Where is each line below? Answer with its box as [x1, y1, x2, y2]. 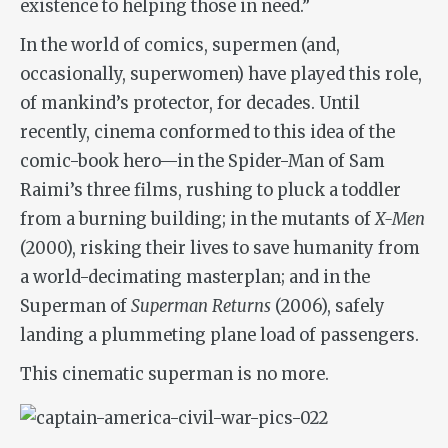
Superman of [20, 295, 131, 317]
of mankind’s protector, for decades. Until [20, 92, 360, 114]
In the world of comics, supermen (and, [20, 34, 340, 56]
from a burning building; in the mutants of [20, 208, 375, 230]
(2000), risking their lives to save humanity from [20, 237, 420, 259]
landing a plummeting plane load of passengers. [20, 324, 419, 346]
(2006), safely [271, 295, 385, 317]
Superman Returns [131, 295, 271, 317]
